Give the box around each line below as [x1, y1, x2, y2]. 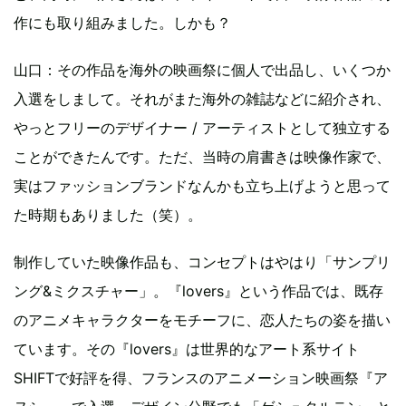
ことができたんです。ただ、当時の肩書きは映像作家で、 [14, 147, 391, 166]
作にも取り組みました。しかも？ [14, 13, 231, 32]
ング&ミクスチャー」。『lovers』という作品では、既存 [14, 281, 383, 300]
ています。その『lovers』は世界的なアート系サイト [14, 339, 360, 358]
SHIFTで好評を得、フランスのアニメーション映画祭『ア [14, 368, 388, 387]
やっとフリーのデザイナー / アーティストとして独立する [14, 118, 391, 137]
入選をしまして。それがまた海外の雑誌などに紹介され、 [14, 89, 391, 108]
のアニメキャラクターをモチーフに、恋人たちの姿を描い [14, 310, 391, 329]
